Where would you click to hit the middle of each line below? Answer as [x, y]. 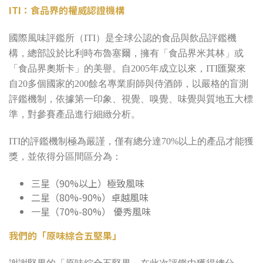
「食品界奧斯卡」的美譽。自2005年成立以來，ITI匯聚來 [127, 69]
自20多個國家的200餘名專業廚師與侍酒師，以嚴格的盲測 [129, 84]
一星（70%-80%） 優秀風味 [91, 212]
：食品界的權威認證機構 [73, 10]
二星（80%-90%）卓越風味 [90, 198]
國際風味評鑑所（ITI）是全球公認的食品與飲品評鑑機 [123, 38]
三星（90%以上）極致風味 [87, 183]
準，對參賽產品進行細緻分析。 [75, 114]
